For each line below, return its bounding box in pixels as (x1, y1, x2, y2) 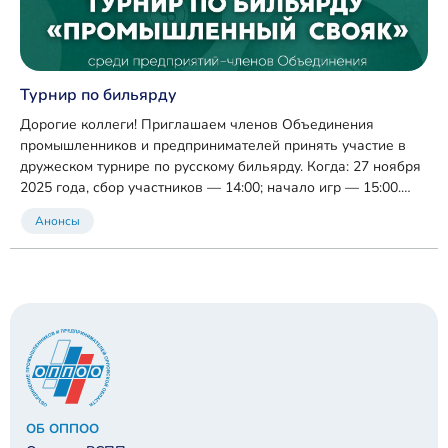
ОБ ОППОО (25, 419, 99, 438)
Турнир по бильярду (20, 83, 178, 107)
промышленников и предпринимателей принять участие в (20, 135, 407, 155)
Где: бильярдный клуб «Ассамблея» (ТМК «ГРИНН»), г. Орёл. (20, 198, 417, 218)
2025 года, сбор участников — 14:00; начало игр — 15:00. (20, 177, 94, 197)
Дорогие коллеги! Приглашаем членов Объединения (20, 114, 375, 134)
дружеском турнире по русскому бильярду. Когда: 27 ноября (20, 156, 422, 176)
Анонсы (34, 212, 80, 229)
